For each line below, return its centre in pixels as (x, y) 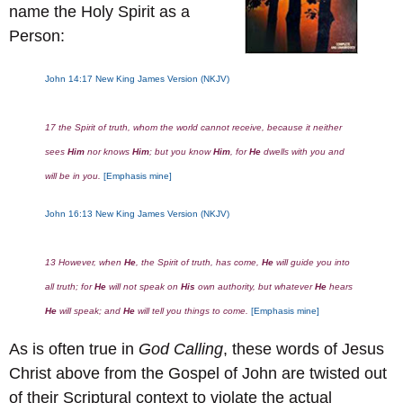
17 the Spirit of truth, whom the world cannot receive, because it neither (193, 128)
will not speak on (145, 286)
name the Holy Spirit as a (99, 12)
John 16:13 (70, 213)
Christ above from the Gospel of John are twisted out (198, 373)
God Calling (181, 349)
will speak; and (90, 310)
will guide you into (312, 262)
